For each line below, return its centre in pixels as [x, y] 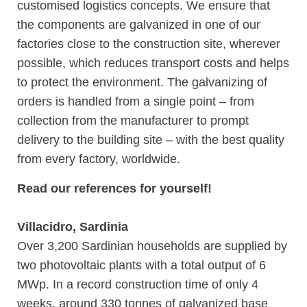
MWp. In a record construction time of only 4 [138, 284]
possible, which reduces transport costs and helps [153, 63]
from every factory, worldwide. [99, 159]
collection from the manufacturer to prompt [133, 120]
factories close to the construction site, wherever [149, 44]
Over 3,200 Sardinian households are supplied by [152, 246]
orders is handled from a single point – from [136, 101]
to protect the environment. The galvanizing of [142, 82]
